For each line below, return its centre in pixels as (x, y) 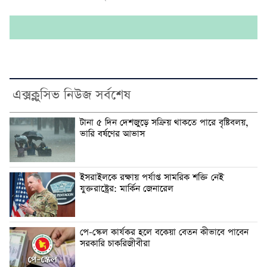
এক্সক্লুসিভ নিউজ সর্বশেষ (72, 96)
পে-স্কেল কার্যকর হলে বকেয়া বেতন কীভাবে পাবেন (164, 233)
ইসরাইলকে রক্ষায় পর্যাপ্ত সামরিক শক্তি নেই (152, 178)
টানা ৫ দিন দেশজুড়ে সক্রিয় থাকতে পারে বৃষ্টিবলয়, (164, 123)
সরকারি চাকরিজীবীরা (115, 244)
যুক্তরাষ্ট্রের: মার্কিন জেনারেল (127, 189)
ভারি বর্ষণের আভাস (112, 134)
